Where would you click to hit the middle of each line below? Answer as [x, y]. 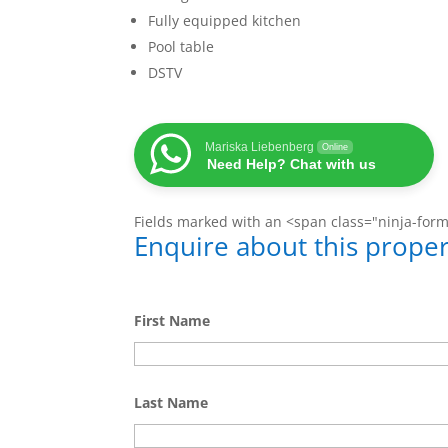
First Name [172, 321]
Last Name [171, 403]
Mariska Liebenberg [260, 147]
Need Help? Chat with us [292, 164]
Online [335, 147]
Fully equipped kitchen [225, 21]
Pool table [181, 47]
